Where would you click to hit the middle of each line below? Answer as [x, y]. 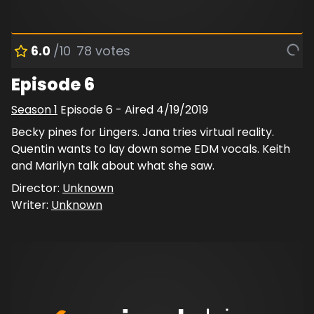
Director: [37, 188]
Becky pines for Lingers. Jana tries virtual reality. [143, 132]
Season [33, 109]
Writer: [31, 205]
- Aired [135, 109]
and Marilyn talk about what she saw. [113, 165]
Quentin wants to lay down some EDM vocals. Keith [151, 149]
